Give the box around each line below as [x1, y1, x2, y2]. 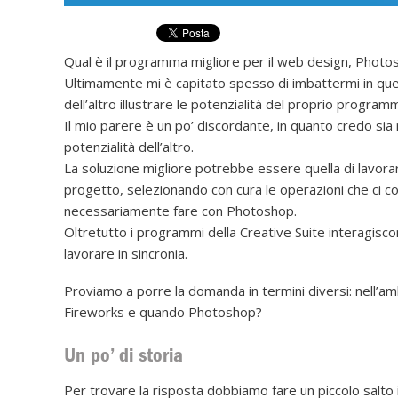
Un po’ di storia [64, 342, 183, 367]
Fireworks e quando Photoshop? [64, 302, 262, 321]
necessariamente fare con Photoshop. [64, 201, 297, 219]
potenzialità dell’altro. [64, 137, 194, 155]
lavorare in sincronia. [64, 243, 187, 262]
